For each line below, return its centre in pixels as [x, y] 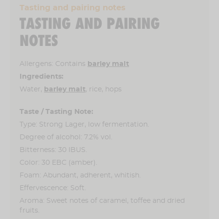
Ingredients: [42, 77]
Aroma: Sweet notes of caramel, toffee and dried [102, 201]
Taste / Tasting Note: [56, 112]
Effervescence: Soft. [53, 188]
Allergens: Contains [54, 64]
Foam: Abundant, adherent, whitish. [80, 175]
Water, [32, 89]
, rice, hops [104, 89]
